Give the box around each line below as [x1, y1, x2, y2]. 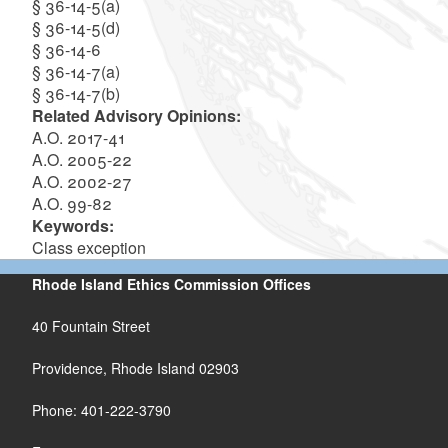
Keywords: [31, 213, 114, 237]
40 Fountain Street [31, 315, 150, 336]
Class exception [31, 235, 146, 259]
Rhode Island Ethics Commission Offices [31, 273, 311, 294]
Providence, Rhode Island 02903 [31, 357, 239, 378]
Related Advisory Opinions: [31, 103, 241, 127]
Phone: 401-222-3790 [31, 399, 171, 420]
